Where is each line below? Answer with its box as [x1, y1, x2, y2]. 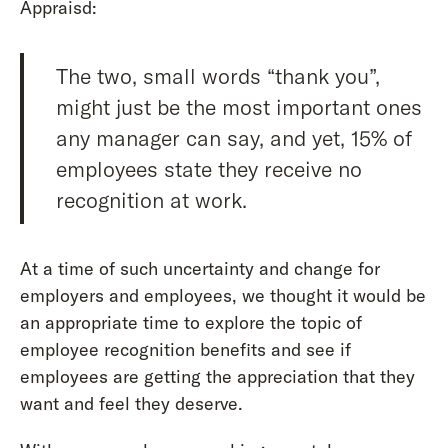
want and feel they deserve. [19, 392, 243, 416]
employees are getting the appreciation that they [19, 365, 415, 389]
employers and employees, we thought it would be [19, 284, 426, 308]
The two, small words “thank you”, [55, 62, 380, 90]
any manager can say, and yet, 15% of [55, 124, 412, 152]
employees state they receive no [55, 155, 362, 183]
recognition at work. [55, 186, 247, 214]
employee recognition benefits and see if [19, 338, 351, 362]
